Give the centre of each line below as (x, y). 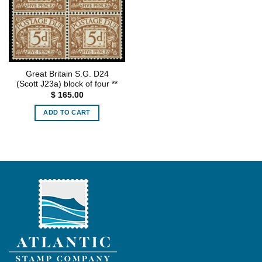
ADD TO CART (67, 113)
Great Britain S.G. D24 (67, 74)
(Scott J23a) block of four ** (67, 84)
